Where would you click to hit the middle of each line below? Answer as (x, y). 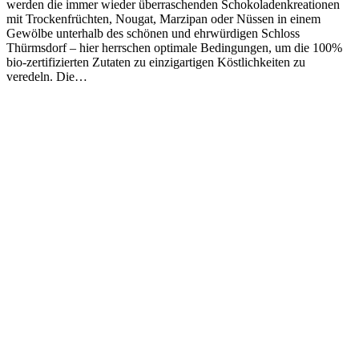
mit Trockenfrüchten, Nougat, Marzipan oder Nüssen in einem (163, 18)
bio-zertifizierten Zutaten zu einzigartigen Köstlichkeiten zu (156, 62)
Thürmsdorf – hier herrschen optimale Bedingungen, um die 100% (174, 47)
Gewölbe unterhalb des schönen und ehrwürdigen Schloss (153, 33)
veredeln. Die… (47, 76)
